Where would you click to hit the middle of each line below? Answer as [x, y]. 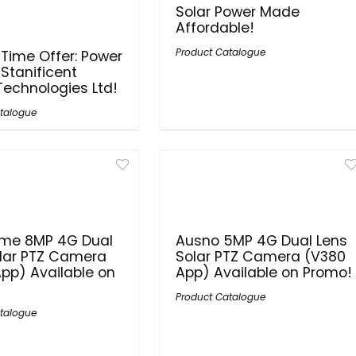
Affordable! [215, 28]
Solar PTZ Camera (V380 [261, 257]
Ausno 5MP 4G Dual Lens [262, 241]
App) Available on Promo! [264, 273]
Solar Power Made [238, 12]
